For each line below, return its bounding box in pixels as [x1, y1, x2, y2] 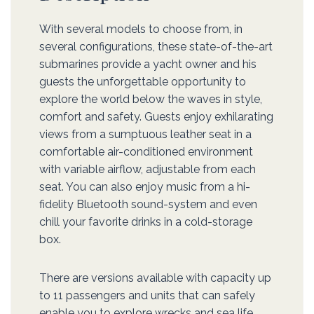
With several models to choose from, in [39, 22, 243, 36]
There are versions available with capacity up [39, 271, 271, 285]
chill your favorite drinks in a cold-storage [39, 215, 252, 229]
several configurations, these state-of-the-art [39, 40, 273, 54]
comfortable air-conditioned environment [39, 145, 253, 159]
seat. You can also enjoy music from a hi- [39, 180, 250, 194]
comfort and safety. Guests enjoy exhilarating [39, 110, 273, 124]
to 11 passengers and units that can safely [39, 289, 255, 303]
